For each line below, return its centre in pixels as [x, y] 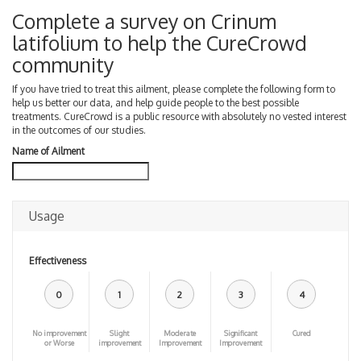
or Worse [59, 343]
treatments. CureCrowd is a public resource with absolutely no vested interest [179, 116]
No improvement [59, 333]
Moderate [180, 333]
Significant [241, 333]
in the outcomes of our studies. [79, 130]
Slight [120, 333]
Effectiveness [58, 261]
